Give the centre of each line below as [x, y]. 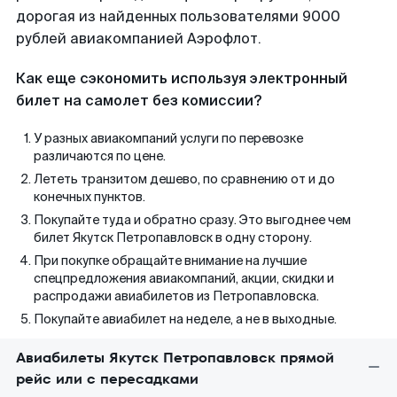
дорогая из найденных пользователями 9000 [178, 16]
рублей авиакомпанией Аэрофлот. [139, 39]
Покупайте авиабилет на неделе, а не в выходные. [185, 319]
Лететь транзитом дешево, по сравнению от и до [184, 179]
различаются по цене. [100, 156]
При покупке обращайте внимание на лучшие [170, 261]
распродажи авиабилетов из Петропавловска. [176, 296]
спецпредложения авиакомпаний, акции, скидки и [184, 278]
